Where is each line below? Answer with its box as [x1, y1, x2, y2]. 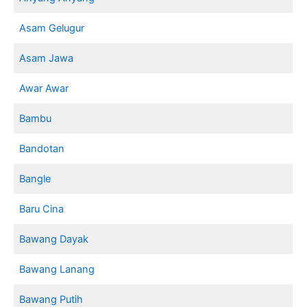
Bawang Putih [19, 293, 84, 306]
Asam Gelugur [19, 21, 85, 34]
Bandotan [19, 142, 65, 155]
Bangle [19, 172, 51, 185]
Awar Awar [19, 82, 69, 95]
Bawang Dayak [19, 232, 89, 245]
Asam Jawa [19, 51, 74, 64]
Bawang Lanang [19, 262, 95, 275]
